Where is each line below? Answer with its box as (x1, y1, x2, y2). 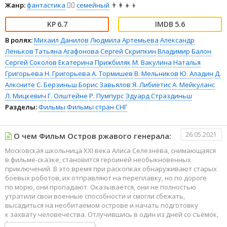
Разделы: (5, 102, 37, 111)
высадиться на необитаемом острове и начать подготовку (5, 200, 198, 210)
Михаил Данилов (34, 35, 89, 45)
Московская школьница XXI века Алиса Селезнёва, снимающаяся (5, 145, 216, 155)
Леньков (5, 46, 33, 56)
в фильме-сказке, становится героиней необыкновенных (5, 155, 191, 164)
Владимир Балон (158, 46, 211, 56)
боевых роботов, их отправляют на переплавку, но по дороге (5, 173, 207, 182)
